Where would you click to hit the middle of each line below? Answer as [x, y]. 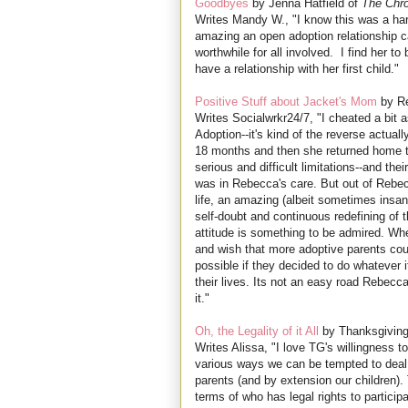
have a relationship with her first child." [297, 69]
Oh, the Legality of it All [257, 331]
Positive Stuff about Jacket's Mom [286, 102]
